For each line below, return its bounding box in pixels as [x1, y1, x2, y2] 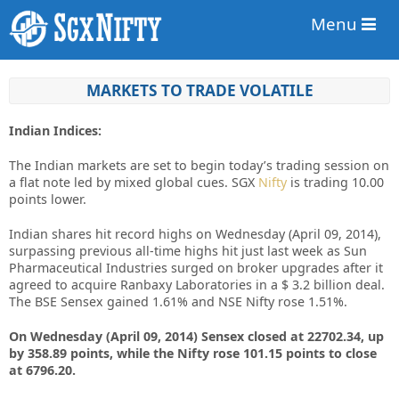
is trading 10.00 [287, 174, 384, 191]
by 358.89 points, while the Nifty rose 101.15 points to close [9, 345, 377, 362]
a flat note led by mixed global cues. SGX [9, 174, 258, 191]
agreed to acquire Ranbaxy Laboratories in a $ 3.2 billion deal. [9, 276, 385, 293]
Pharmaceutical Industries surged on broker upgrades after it [9, 259, 383, 276]
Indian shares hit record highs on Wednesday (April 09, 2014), [9, 225, 381, 242]
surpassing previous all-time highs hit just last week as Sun [9, 242, 367, 259]
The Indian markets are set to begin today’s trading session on [9, 157, 389, 174]
